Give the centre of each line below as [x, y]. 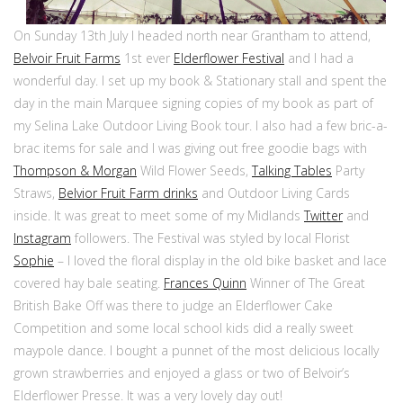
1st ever [147, 58]
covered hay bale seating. [89, 283]
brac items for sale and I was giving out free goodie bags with [190, 148]
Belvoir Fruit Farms [67, 58]
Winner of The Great [306, 283]
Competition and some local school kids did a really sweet [184, 328]
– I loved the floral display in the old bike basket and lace [220, 260]
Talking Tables [292, 170]
